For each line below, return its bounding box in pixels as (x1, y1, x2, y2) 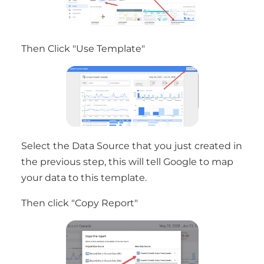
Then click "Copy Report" (21, 197, 138, 209)
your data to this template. (21, 172, 147, 183)
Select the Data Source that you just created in (21, 140, 242, 151)
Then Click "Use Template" (21, 43, 145, 54)
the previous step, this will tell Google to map (21, 156, 233, 167)
